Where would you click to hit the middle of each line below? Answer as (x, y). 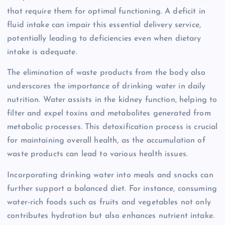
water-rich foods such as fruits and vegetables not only (109, 202)
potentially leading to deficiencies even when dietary (104, 39)
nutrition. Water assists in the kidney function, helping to (112, 100)
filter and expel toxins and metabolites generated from (109, 114)
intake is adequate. (42, 52)
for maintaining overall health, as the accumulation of (106, 141)
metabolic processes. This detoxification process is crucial (113, 127)
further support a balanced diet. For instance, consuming (112, 189)
